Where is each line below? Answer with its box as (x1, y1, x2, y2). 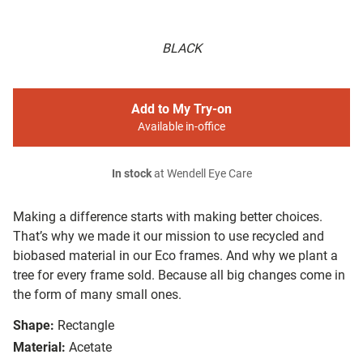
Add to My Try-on (131, 101, 232, 117)
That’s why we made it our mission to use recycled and (13, 228, 324, 245)
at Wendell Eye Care (151, 167, 252, 181)
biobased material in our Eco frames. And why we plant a (13, 248, 338, 264)
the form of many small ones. (13, 287, 181, 303)
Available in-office (138, 120, 225, 135)
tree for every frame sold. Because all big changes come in (13, 267, 345, 284)
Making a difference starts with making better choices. (13, 209, 322, 225)
